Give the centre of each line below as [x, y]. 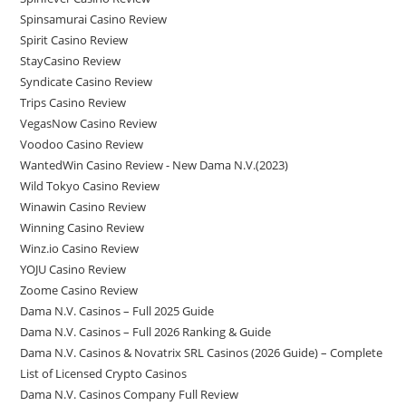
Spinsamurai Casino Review [94, 19]
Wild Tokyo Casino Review [90, 186]
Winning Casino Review [82, 227]
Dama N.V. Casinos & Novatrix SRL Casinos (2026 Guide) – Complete [202, 353]
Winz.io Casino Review [80, 248]
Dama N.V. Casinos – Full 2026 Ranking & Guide [146, 332]
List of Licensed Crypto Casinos [104, 373]
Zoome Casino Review [79, 290]
